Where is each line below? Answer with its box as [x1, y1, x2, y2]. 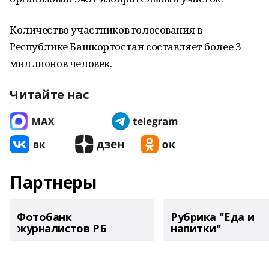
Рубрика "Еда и [171, 210, 255, 224]
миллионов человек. [10, 56, 112, 70]
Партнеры [10, 171, 97, 193]
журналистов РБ [17, 221, 107, 235]
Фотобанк [17, 210, 72, 224]
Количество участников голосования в [10, 23, 202, 37]
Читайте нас [10, 86, 89, 103]
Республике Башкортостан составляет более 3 [10, 40, 241, 53]
